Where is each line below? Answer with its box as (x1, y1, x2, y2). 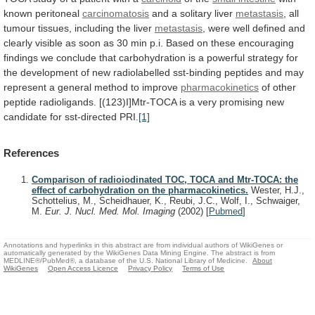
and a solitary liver (149, 7, 236, 19)
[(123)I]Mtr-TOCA (99, 96, 176, 108)
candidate (4, 110, 47, 122)
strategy (247, 51, 283, 63)
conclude (56, 51, 96, 63)
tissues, (38, 22, 72, 34)
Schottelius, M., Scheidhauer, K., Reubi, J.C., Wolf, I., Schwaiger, (32, 195, 300, 207)
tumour (4, 22, 35, 34)
